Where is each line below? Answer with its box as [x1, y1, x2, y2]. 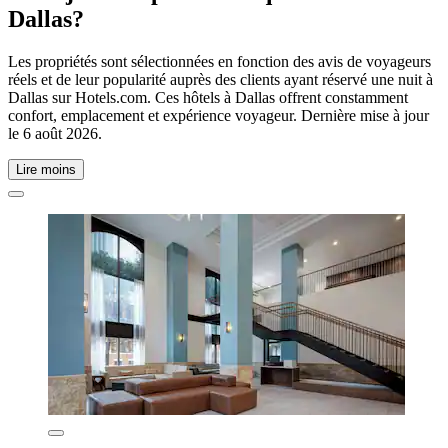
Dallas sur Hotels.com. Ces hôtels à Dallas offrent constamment [8, 88, 408, 106]
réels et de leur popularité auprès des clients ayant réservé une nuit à [8, 70, 433, 88]
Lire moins [16, 161, 76, 177]
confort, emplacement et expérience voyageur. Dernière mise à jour [8, 106, 429, 124]
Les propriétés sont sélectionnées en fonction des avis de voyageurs [8, 52, 431, 70]
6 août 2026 [23, 124, 98, 142]
